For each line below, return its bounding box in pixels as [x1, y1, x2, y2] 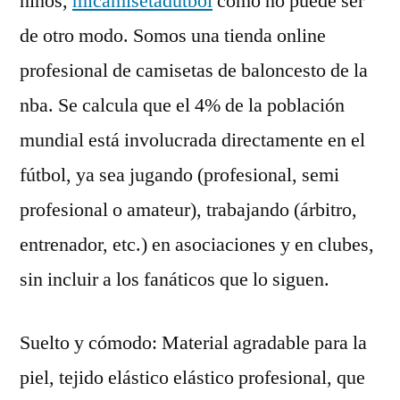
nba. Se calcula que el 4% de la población [20, 93, 345, 118]
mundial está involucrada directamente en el [20, 128, 365, 153]
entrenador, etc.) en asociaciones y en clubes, [20, 232, 374, 257]
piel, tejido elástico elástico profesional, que [20, 365, 365, 390]
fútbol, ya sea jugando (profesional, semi [20, 162, 339, 187]
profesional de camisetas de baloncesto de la [20, 58, 368, 83]
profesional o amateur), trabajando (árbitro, [20, 197, 357, 222]
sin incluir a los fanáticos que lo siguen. [20, 267, 329, 292]
